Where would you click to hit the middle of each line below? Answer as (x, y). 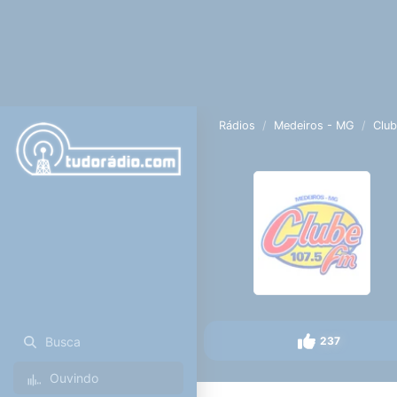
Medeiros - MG (315, 125)
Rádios (237, 125)
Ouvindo (74, 378)
